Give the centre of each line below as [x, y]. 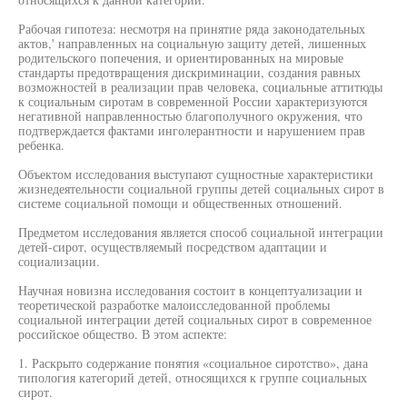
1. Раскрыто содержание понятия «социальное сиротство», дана [193, 363]
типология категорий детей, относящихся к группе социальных [193, 377]
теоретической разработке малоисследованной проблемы [174, 305]
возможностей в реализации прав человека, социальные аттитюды [200, 87]
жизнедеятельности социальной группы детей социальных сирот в [201, 189]
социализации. [59, 261]
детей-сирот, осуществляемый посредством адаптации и [173, 247]
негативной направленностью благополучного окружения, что [190, 116]
